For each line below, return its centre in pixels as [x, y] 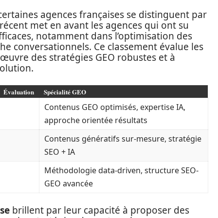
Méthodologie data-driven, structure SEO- [121, 171]
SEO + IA [60, 152]
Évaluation [19, 92]
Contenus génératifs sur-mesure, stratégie [123, 139]
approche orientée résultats [96, 120]
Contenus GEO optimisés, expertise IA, [115, 107]
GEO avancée [69, 184]
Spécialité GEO [65, 92]
